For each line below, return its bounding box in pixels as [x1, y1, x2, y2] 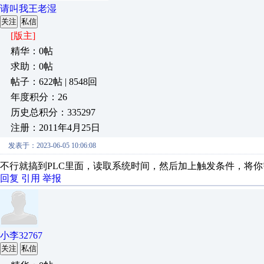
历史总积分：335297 [11, 107, 95, 117]
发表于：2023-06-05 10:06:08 [8, 141, 96, 150]
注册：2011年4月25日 [11, 123, 100, 133]
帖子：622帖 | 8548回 [11, 77, 97, 87]
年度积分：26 [11, 92, 67, 102]
